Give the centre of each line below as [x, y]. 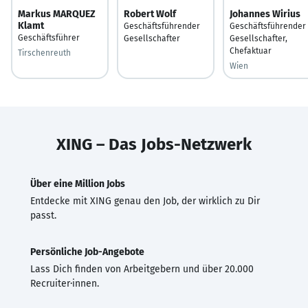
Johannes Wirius [265, 14]
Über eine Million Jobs [78, 184]
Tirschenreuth [44, 53]
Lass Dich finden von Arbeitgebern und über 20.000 [142, 269]
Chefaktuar [251, 51]
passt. [43, 215]
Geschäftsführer [49, 37]
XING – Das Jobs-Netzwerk [154, 144]
